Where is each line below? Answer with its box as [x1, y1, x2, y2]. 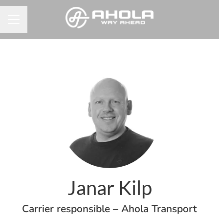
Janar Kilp [67, 176, 152, 199]
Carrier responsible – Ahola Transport [22, 202, 197, 216]
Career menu [7, 19, 54, 30]
